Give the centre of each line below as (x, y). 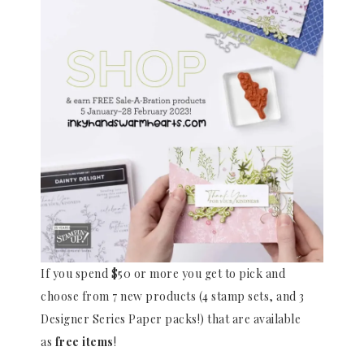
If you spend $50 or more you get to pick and (163, 273)
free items (84, 341)
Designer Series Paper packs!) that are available (171, 318)
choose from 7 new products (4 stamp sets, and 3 (173, 296)
